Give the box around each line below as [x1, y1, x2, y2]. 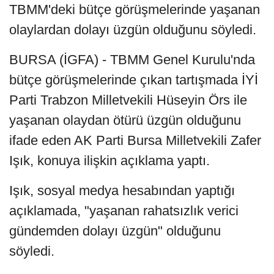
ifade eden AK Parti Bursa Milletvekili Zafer [9, 133, 261, 149]
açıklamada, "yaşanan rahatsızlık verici [9, 203, 239, 219]
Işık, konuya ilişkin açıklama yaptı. [9, 153, 210, 169]
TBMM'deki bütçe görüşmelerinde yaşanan [9, 2, 260, 18]
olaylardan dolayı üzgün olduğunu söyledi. [9, 22, 256, 38]
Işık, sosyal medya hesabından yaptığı [9, 183, 235, 199]
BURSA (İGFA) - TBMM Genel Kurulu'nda [9, 52, 255, 68]
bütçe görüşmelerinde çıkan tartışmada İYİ [9, 72, 258, 88]
